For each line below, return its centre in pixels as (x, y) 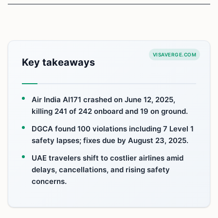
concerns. (49, 181)
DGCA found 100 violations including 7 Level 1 (113, 128)
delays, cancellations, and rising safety (101, 169)
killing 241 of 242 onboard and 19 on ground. (110, 111)
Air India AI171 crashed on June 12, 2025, (103, 99)
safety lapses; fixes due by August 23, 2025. (110, 140)
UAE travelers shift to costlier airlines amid (108, 158)
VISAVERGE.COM (174, 54)
